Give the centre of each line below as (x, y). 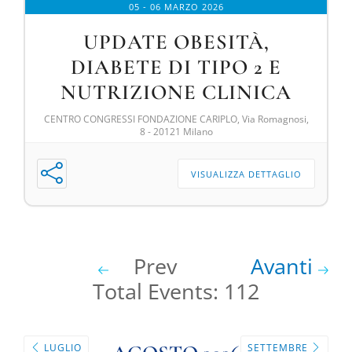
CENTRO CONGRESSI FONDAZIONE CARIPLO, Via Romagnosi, (176, 119)
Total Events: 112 (176, 291)
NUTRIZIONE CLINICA (176, 93)
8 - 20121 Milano (176, 132)
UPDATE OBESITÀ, (176, 42)
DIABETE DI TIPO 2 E (176, 68)
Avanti (285, 266)
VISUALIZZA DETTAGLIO (247, 174)
